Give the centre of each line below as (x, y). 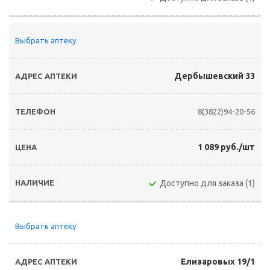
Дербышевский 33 (215, 76)
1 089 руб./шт (226, 147)
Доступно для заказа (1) (207, 183)
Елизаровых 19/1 (218, 262)
